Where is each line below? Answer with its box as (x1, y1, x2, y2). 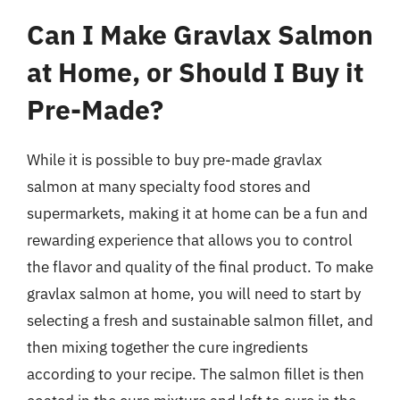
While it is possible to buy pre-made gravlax (27, 150, 322, 170)
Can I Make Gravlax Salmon (27, 17, 373, 52)
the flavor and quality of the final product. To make (27, 257, 373, 277)
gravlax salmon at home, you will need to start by (27, 284, 361, 304)
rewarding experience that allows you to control (27, 230, 353, 250)
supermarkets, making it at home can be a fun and (27, 204, 368, 223)
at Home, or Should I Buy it (27, 54, 363, 89)
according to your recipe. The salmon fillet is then (27, 364, 364, 384)
